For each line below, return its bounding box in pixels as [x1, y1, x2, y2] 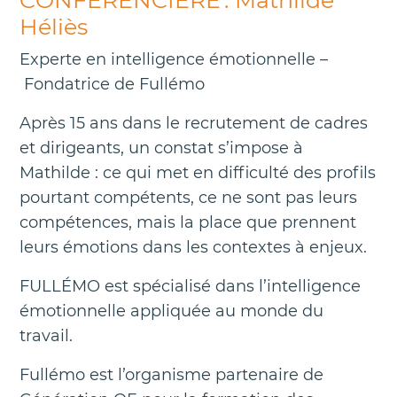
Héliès [19, 12, 94, 40]
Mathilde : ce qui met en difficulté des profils [19, 162, 376, 183]
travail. [19, 325, 77, 346]
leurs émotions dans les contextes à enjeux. [19, 237, 371, 257]
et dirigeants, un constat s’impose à [19, 137, 303, 158]
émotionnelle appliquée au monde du [19, 300, 323, 321]
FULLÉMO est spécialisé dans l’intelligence [19, 276, 361, 296]
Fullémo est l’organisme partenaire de [19, 364, 323, 385]
